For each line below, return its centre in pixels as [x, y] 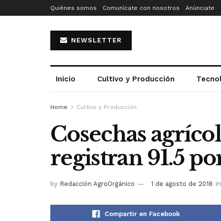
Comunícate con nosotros [141, 8]
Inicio [66, 79]
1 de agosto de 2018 [182, 184]
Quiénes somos [74, 8]
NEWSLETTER [95, 40]
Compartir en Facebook [142, 214]
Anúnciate [200, 8]
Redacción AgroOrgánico [97, 184]
